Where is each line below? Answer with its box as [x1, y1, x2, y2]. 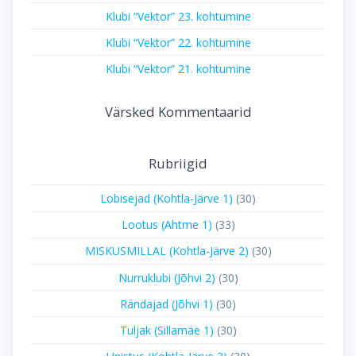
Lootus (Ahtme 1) [121, 217, 212, 233]
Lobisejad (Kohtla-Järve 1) [100, 191, 233, 207]
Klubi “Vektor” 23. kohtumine [105, 8, 251, 24]
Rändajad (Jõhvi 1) [120, 296, 213, 311]
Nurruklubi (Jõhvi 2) [118, 269, 215, 285]
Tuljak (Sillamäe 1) [119, 323, 214, 339]
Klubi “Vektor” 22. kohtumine [105, 34, 251, 50]
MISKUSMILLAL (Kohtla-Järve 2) [84, 243, 249, 259]
